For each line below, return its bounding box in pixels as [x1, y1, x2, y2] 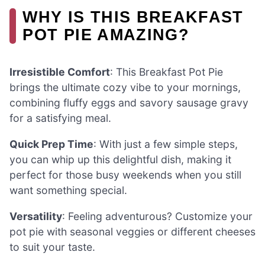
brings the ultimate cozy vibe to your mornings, [9, 81, 241, 94]
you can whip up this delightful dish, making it [9, 153, 231, 166]
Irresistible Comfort [9, 66, 110, 79]
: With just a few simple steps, [93, 138, 238, 151]
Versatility [9, 209, 62, 222]
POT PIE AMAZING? [22, 25, 190, 44]
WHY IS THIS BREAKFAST [22, 8, 244, 27]
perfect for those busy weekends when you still [9, 169, 241, 182]
